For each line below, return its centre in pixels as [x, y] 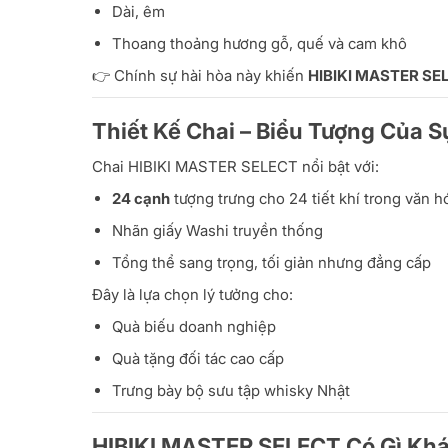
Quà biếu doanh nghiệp [194, 327]
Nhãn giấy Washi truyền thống [217, 231]
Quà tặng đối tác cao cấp [198, 359]
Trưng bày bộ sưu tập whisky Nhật [231, 391]
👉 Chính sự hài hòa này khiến [200, 76]
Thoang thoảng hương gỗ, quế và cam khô [259, 44]
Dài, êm [138, 12]
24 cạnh [141, 199]
